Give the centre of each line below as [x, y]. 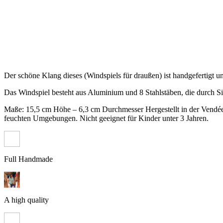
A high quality [26, 200]
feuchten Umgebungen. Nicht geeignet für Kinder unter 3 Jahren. [106, 118]
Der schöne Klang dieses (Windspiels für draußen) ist [88, 76]
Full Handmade [28, 159]
